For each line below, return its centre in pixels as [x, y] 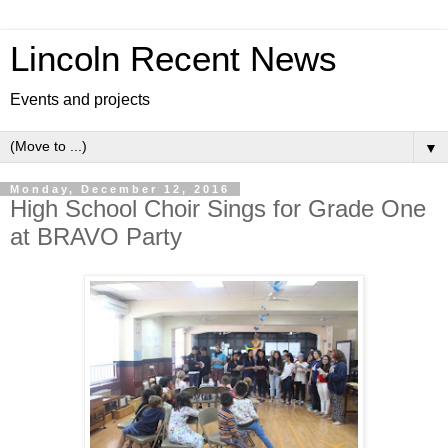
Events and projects [80, 99]
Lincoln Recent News [173, 59]
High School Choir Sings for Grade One [218, 208]
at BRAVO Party [96, 236]
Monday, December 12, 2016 [120, 189]
